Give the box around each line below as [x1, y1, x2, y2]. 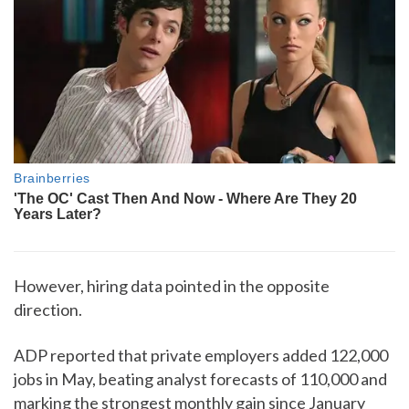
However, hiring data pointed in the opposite [14, 276, 330, 297]
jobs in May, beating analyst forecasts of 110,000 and [14, 369, 387, 390]
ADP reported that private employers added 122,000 [14, 345, 388, 366]
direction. [14, 299, 82, 320]
